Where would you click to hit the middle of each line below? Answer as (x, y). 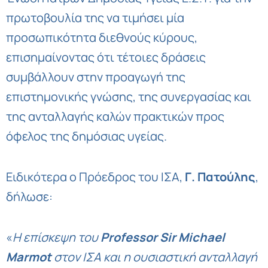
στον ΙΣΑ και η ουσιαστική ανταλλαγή (154, 257)
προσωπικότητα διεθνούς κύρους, (102, 37)
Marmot (29, 257)
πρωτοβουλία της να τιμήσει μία (95, 17)
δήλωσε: (29, 196)
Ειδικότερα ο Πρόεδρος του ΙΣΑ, (95, 176)
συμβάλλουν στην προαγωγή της (96, 77)
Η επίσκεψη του (57, 237)
